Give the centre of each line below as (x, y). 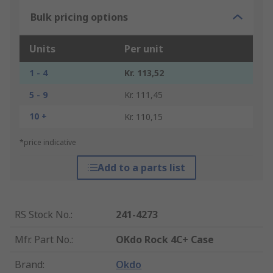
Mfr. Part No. (43, 240)
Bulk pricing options (79, 17)
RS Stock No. (43, 215)
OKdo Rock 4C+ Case (165, 240)
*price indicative (48, 143)
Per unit (144, 49)
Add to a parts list (141, 168)
